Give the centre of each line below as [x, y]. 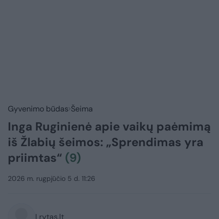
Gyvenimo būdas [38, 109]
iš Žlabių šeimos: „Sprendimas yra [106, 142]
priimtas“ [36, 158]
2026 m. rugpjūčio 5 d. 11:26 [52, 179]
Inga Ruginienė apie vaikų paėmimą [109, 127]
